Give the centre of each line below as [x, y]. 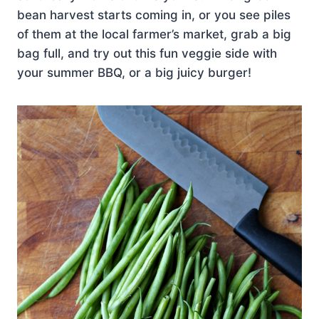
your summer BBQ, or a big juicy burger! [134, 73]
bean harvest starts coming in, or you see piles [154, 15]
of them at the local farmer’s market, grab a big [154, 34]
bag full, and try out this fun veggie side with [147, 53]
